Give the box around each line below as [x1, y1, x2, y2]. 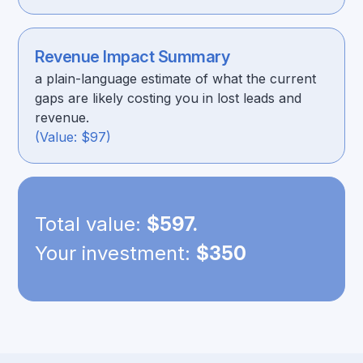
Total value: [35, 212, 147, 236]
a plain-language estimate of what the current [35, 70, 317, 87]
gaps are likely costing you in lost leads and [35, 90, 302, 106]
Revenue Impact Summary [35, 47, 230, 66]
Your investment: [35, 241, 197, 265]
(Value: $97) [35, 129, 112, 145]
